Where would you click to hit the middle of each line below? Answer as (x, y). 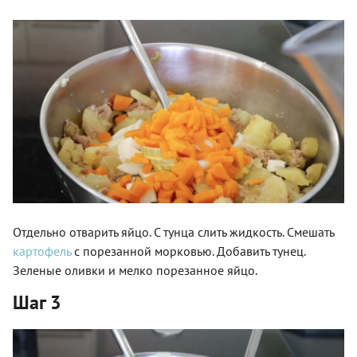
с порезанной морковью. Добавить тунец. (190, 251)
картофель (43, 251)
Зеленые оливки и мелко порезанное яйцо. (135, 270)
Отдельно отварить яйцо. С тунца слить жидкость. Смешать (173, 231)
